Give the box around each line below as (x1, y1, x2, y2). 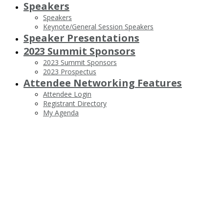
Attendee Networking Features (23, 76, 182, 89)
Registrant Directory (43, 99, 107, 108)
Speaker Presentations (23, 31, 139, 44)
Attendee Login (43, 89, 91, 99)
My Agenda (43, 108, 79, 117)
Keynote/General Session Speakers (43, 22, 153, 31)
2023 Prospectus (43, 67, 96, 76)
